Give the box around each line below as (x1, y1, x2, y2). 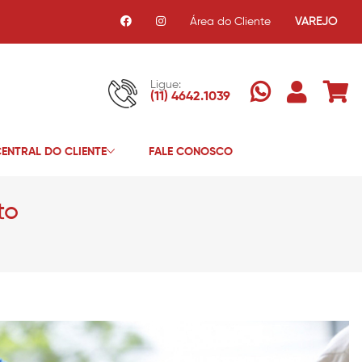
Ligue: (149, 79, 181, 91)
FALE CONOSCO (148, 146, 233, 158)
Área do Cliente (190, 16, 271, 27)
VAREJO (295, 16, 337, 27)
